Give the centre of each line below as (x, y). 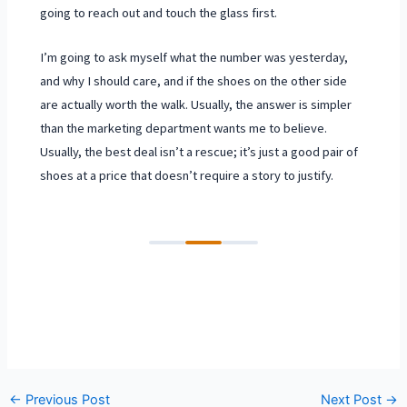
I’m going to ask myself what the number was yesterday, (194, 58)
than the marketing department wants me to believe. (184, 129)
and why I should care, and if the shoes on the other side (194, 81)
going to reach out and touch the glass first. (159, 12)
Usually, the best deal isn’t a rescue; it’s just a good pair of (199, 152)
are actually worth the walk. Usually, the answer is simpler (196, 105)
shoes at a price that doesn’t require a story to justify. (187, 176)
